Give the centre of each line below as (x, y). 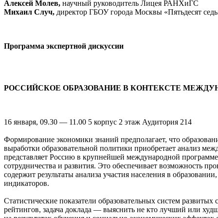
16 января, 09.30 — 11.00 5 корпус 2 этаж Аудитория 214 (98, 122)
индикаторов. (27, 183)
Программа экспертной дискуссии (64, 46)
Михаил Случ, (29, 12)
